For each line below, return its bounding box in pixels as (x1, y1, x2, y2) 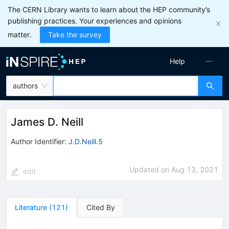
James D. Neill (11, 116, 83, 128)
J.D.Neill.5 (68, 136, 103, 146)
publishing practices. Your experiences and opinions (8, 16, 181, 25)
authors (13, 81, 38, 90)
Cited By (86, 202, 115, 212)
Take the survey (48, 30, 102, 39)
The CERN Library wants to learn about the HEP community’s (8, 5, 210, 14)
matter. (8, 30, 32, 39)
